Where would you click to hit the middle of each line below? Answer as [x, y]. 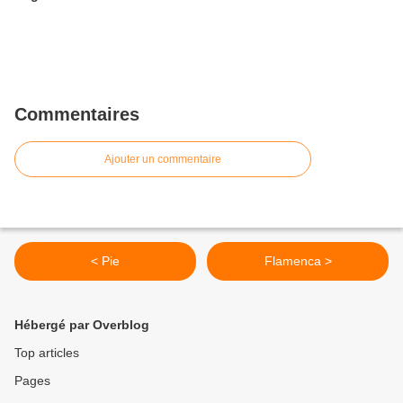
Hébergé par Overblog [82, 325]
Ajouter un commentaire [163, 160]
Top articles [47, 353]
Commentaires [77, 115]
